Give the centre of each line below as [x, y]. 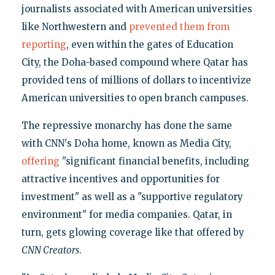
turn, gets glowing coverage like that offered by [133, 233]
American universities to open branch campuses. [135, 98]
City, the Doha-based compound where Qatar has [134, 63]
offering [40, 161]
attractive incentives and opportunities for [120, 179]
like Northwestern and [75, 27]
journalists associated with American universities [137, 9]
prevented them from [179, 27]
